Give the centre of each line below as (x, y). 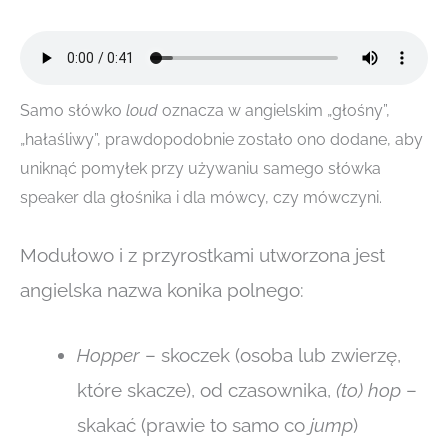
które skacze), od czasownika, (206, 390)
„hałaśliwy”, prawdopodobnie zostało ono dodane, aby (221, 140)
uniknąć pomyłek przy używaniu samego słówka (200, 169)
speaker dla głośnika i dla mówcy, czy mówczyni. (201, 198)
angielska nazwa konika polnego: (162, 289)
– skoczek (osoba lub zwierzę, (273, 355)
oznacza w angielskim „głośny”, (274, 111)
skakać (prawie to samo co (193, 425)
